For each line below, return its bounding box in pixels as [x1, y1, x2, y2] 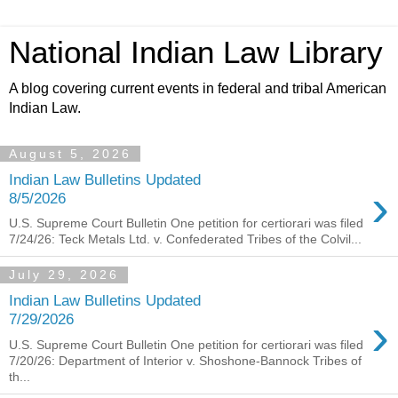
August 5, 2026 [9, 147, 131, 161]
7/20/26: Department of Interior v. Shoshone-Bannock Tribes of [9, 353, 362, 368]
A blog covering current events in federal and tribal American [9, 81, 386, 96]
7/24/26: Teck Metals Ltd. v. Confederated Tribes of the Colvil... [9, 232, 362, 247]
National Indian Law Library [9, 36, 383, 69]
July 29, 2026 [9, 267, 119, 283]
